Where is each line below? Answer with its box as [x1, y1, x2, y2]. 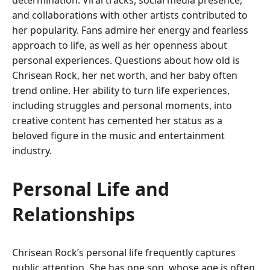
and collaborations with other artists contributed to [12, 8, 248, 22]
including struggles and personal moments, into [12, 99, 232, 113]
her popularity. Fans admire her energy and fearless [12, 24, 248, 37]
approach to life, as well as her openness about [12, 39, 227, 52]
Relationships [12, 202, 135, 227]
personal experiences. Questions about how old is [12, 54, 240, 67]
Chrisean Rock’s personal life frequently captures [12, 246, 236, 260]
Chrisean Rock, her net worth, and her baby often [12, 69, 237, 83]
